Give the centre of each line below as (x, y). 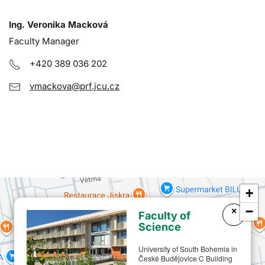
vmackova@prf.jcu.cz (75, 86)
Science (160, 227)
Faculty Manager (44, 41)
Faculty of (165, 215)
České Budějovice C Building (186, 258)
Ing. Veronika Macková (59, 24)
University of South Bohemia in (188, 248)
